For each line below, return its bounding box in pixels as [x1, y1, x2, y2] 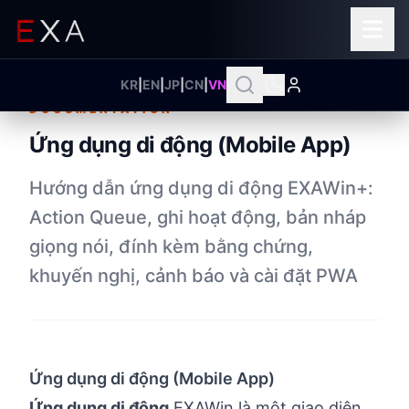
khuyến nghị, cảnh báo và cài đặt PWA [29, 265, 358, 287]
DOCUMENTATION [29, 102, 173, 116]
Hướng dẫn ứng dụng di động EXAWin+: [29, 177, 373, 199]
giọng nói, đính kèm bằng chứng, [29, 236, 313, 257]
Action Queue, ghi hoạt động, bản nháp [29, 206, 366, 228]
